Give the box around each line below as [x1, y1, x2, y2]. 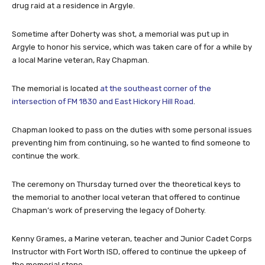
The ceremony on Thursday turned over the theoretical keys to [12, 179, 241, 189]
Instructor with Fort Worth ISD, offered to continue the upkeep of [12, 247, 246, 256]
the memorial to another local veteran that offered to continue [12, 192, 240, 202]
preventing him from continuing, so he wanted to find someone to [12, 138, 250, 147]
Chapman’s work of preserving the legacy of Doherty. [12, 205, 206, 215]
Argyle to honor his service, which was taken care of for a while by [12, 42, 252, 51]
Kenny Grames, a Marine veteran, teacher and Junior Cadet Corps [12, 234, 252, 243]
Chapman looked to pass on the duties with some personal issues [12, 125, 252, 134]
